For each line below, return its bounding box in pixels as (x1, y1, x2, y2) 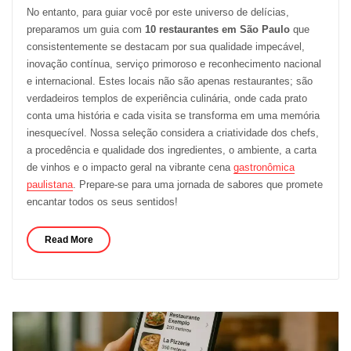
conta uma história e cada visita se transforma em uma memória (26, 109, 320, 121)
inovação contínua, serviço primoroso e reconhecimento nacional (26, 57, 321, 70)
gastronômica (233, 161, 295, 173)
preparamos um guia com (26, 23, 145, 35)
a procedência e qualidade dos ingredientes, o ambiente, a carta (26, 143, 317, 156)
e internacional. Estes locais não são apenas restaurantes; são (26, 74, 313, 87)
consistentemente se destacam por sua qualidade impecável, (26, 40, 305, 52)
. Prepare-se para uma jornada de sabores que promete (72, 178, 323, 190)
